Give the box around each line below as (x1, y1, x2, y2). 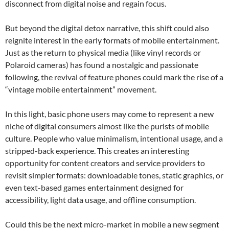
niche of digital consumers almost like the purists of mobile (5, 121, 209, 131)
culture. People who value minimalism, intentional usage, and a (5, 133, 223, 144)
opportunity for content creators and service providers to (5, 158, 205, 168)
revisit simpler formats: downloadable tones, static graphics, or (5, 170, 223, 180)
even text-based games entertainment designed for (5, 182, 184, 193)
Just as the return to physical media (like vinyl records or (5, 48, 201, 58)
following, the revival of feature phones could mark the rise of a (5, 72, 223, 82)
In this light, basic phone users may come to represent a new (5, 109, 214, 119)
